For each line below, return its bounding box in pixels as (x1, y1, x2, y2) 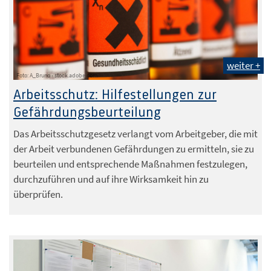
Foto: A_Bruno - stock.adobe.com (16, 71, 97, 80)
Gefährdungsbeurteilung (13, 105, 161, 121)
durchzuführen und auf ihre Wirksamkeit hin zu (13, 172, 209, 186)
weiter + (227, 59, 260, 73)
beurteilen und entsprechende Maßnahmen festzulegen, (13, 157, 247, 171)
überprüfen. (13, 188, 63, 201)
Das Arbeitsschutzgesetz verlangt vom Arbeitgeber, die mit (13, 127, 258, 141)
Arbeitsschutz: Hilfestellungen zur (13, 88, 217, 103)
